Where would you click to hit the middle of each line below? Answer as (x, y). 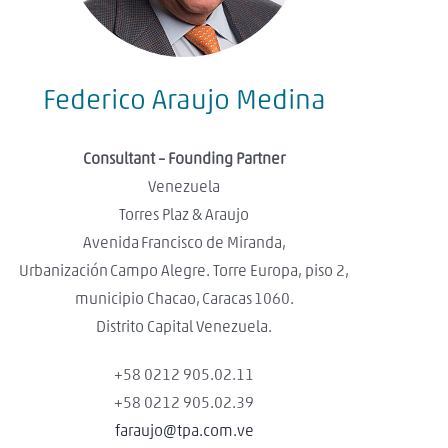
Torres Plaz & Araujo (184, 215)
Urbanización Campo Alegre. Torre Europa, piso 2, (184, 271)
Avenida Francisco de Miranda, (184, 243)
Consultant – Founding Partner (184, 159)
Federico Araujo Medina (184, 101)
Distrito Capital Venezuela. (184, 327)
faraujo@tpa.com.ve (184, 431)
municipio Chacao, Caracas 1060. (184, 299)
